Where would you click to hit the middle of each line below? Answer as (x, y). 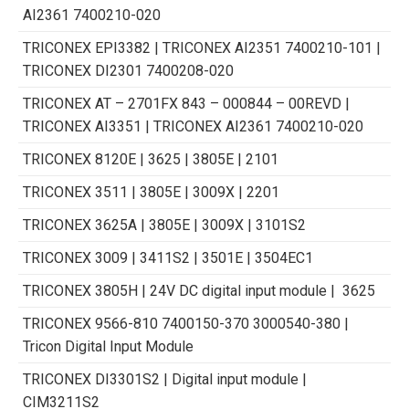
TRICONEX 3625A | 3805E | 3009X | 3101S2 (164, 225)
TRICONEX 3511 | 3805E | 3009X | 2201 (151, 192)
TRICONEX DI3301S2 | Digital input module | (165, 379)
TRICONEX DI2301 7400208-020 (128, 70)
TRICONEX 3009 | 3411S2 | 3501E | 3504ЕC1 (168, 257)
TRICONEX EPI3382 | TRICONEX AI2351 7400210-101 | (202, 47)
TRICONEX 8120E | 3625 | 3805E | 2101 (151, 159)
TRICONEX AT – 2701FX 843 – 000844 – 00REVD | (186, 103)
